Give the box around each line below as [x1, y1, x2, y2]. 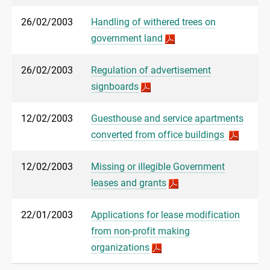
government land [91, 33, 163, 45]
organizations [91, 242, 149, 254]
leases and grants [91, 177, 166, 189]
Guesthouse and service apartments [91, 113, 243, 125]
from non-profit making [91, 225, 190, 237]
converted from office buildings [91, 129, 227, 141]
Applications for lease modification [91, 209, 240, 221]
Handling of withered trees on [91, 16, 216, 28]
